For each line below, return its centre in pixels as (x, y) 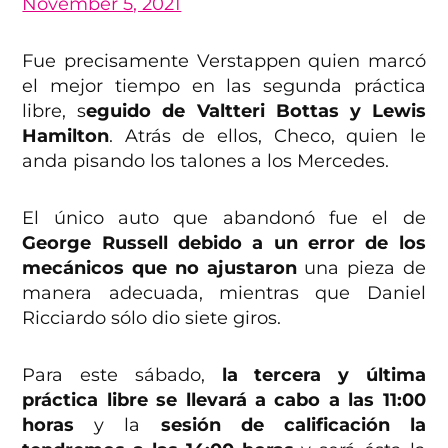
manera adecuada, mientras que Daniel (224, 293)
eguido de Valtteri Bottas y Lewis (256, 111)
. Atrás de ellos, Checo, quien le (267, 136)
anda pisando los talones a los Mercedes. (206, 161)
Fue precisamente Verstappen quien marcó (224, 61)
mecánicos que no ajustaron (159, 268)
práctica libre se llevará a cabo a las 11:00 (224, 400)
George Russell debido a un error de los (224, 243)
